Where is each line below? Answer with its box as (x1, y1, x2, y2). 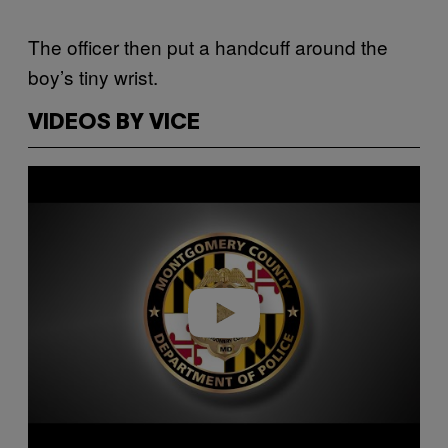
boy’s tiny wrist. (28, 62, 163, 90)
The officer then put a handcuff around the (28, 32, 388, 60)
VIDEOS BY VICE (28, 112, 200, 133)
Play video (193, 305, 255, 321)
